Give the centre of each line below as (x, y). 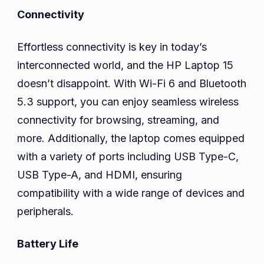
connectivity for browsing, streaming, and (118, 120)
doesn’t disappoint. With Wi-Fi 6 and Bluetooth (132, 84)
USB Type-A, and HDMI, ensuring (100, 175)
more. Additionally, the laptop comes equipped (131, 138)
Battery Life (48, 244)
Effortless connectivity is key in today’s (112, 47)
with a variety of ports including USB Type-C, (128, 157)
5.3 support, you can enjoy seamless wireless (128, 102)
